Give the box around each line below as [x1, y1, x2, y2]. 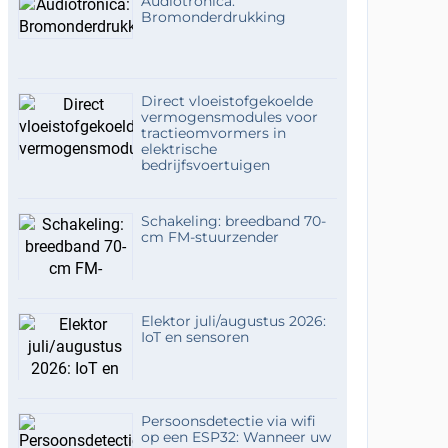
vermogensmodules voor [140, 108, 318, 126]
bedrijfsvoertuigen [140, 156, 270, 174]
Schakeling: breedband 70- [140, 212, 326, 230]
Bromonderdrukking [140, 8, 286, 26]
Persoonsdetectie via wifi [140, 412, 316, 430]
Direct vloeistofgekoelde [140, 92, 313, 110]
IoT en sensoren [140, 328, 249, 346]
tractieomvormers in [140, 124, 286, 142]
